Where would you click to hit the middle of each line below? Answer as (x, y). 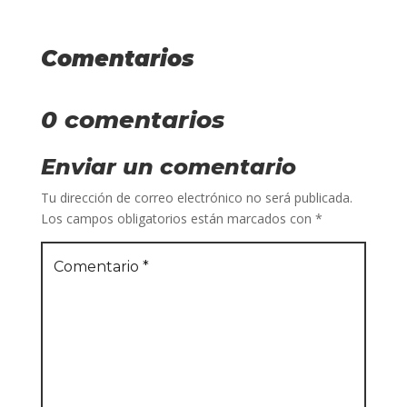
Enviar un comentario (168, 166)
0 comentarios (132, 119)
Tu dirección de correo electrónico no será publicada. (196, 197)
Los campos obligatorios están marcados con (178, 218)
